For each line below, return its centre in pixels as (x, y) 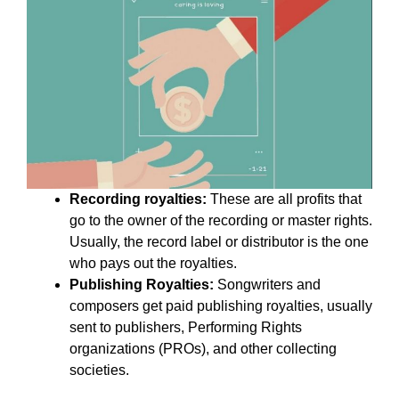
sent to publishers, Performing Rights (186, 327)
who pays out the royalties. (153, 263)
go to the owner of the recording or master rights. (221, 220)
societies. (99, 370)
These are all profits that (284, 199)
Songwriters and (269, 285)
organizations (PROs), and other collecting (203, 349)
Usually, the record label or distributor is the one (219, 242)
